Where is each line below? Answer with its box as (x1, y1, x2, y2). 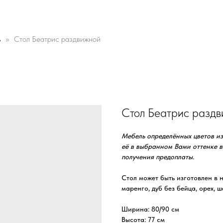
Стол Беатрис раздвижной (14, 34, 101, 44)
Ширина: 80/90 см (121, 205, 179, 213)
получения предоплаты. (121, 153, 194, 161)
